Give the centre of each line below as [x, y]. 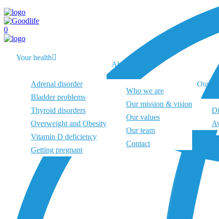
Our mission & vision [159, 104]
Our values [143, 117]
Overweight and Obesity [69, 124]
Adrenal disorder [57, 84]
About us [126, 64]
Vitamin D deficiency [64, 137]
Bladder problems [58, 97]
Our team [141, 130]
